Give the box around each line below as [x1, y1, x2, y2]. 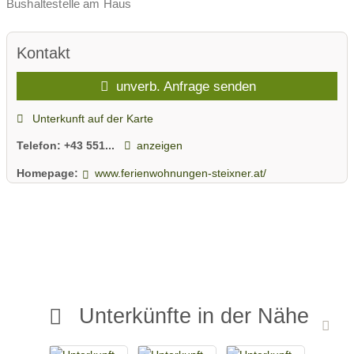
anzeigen [136, 139, 183, 153]
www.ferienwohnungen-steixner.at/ [94, 166, 266, 179]
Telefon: [17, 139, 64, 153]
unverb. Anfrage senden [112, 78, 257, 95]
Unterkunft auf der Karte [28, 111, 153, 125]
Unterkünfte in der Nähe [79, 303, 310, 329]
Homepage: [17, 166, 78, 179]
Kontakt [17, 44, 70, 62]
